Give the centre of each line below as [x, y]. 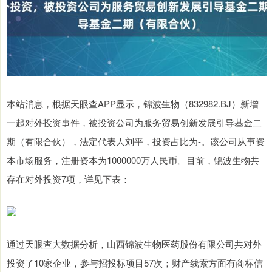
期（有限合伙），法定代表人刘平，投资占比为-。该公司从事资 [136, 141]
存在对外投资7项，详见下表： [68, 178]
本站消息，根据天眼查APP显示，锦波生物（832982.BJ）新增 [133, 103]
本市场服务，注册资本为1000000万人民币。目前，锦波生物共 [133, 160]
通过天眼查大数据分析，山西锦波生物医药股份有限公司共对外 [134, 243]
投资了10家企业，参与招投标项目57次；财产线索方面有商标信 [135, 262]
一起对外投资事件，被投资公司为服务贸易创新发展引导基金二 [134, 122]
